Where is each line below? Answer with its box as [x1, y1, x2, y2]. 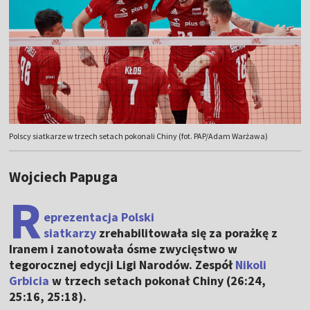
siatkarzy [44, 225, 97, 241]
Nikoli [235, 257, 267, 273]
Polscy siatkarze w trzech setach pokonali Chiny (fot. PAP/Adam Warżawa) [9, 131, 268, 142]
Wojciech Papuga [9, 167, 118, 187]
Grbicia [9, 273, 50, 289]
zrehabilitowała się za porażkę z [96, 225, 278, 241]
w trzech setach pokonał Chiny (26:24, [49, 273, 266, 289]
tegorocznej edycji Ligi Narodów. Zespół [9, 257, 236, 273]
